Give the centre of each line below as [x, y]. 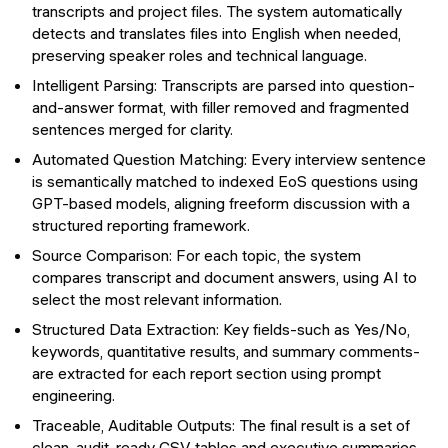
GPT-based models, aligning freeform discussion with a [221, 202]
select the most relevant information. [157, 298]
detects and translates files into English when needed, [216, 32]
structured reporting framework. [141, 224]
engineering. [73, 394]
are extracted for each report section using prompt [206, 372]
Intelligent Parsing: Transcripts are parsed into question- [223, 84]
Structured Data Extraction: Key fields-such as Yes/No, [221, 328]
